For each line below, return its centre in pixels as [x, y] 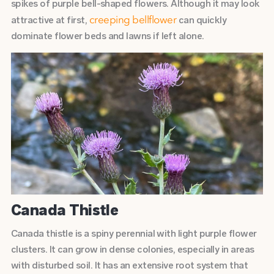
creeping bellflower [133, 20]
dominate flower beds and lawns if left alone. [109, 35]
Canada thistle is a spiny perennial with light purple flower [134, 233]
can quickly [201, 20]
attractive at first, [50, 20]
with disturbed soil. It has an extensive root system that [129, 265]
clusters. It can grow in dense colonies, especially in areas [132, 249]
